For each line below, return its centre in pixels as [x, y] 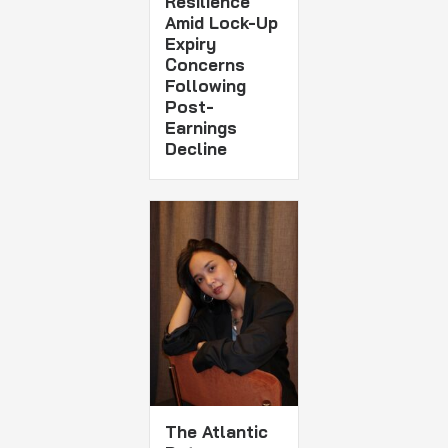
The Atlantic [217, 431]
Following [206, 85]
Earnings [201, 127]
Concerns [205, 64]
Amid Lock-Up [222, 22]
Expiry [191, 43]
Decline [196, 148]
